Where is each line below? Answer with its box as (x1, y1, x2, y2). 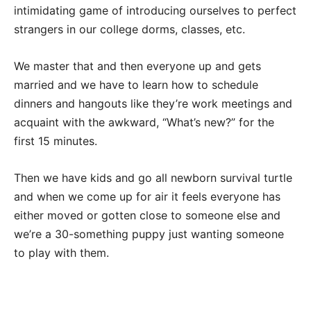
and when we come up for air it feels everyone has (14, 190, 280, 204)
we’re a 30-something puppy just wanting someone (14, 227, 284, 242)
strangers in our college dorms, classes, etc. (14, 22, 245, 37)
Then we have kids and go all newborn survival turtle (14, 171, 292, 185)
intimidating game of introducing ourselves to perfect (14, 3, 296, 18)
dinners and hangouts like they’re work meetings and (14, 96, 292, 111)
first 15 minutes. (14, 134, 97, 149)
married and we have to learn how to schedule (14, 78, 258, 92)
